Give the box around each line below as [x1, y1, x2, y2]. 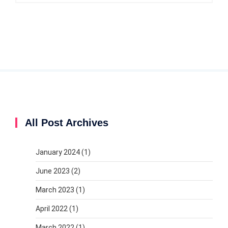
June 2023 [36, 167, 70, 176]
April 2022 [36, 205, 68, 213]
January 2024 [36, 148, 80, 157]
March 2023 [36, 186, 74, 194]
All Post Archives [25, 117, 108, 129]
